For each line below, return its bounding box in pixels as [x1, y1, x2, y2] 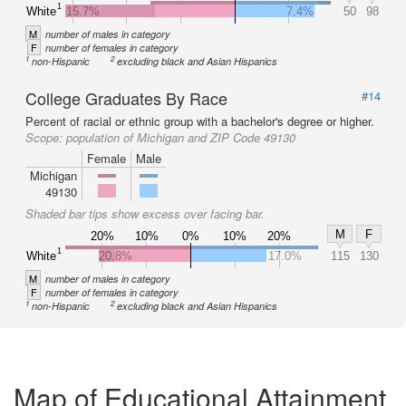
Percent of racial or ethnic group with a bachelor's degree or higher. [25, 112, 374, 130]
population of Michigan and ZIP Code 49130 [66, 129, 295, 146]
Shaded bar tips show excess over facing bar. [25, 205, 265, 222]
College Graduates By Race [25, 86, 227, 110]
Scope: [25, 129, 66, 146]
